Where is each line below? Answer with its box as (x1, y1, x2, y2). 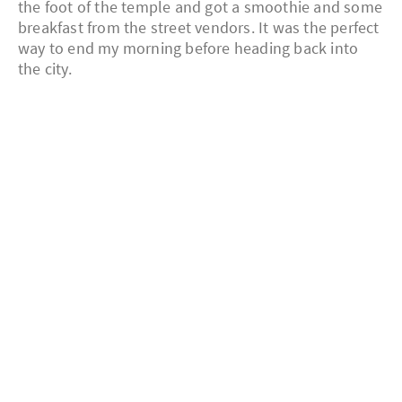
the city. (18, 57, 72, 79)
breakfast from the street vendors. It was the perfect (18, 16, 380, 38)
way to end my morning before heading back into (18, 37, 359, 58)
